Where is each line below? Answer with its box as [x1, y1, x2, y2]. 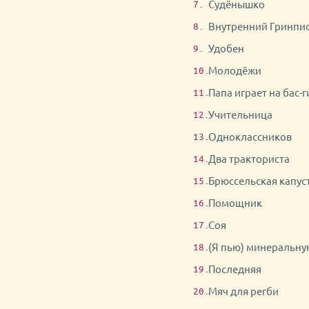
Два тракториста [208, 152, 290, 165]
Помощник [208, 196, 262, 209]
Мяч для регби [208, 284, 279, 297]
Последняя [208, 262, 261, 275]
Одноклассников [208, 130, 292, 143]
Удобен [208, 41, 244, 54]
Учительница [208, 108, 272, 121]
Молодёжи [208, 63, 261, 77]
